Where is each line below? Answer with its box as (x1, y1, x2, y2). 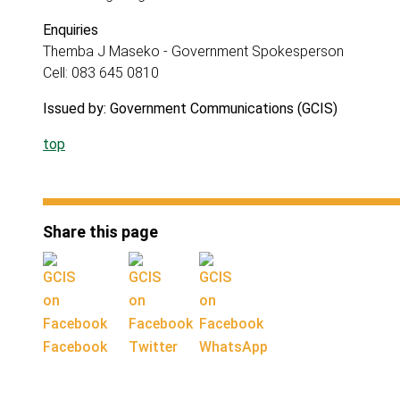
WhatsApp (199, 338, 268, 355)
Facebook (43, 338, 107, 355)
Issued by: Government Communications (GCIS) (43, 100, 337, 117)
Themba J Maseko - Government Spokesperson (43, 43, 344, 60)
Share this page (43, 222, 158, 241)
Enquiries (43, 21, 98, 38)
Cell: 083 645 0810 (43, 64, 159, 81)
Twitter (129, 338, 178, 355)
